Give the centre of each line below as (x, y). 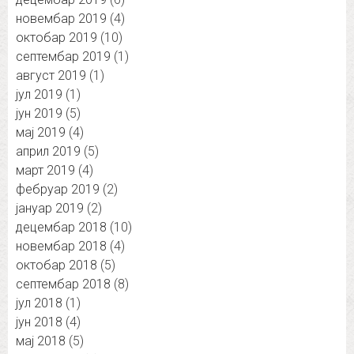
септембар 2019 (63, 57)
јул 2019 (39, 95)
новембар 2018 (61, 247)
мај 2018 (41, 341)
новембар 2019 (61, 19)
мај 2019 (41, 133)
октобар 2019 (56, 38)
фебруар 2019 (58, 190)
